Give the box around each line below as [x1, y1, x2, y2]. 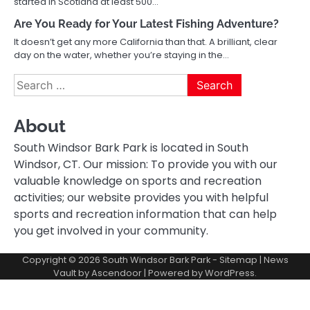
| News [257, 253, 289, 267]
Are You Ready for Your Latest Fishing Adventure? [14, 17, 279, 31]
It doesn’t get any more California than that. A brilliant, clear [14, 35, 277, 49]
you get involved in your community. [14, 223, 208, 239]
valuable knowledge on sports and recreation [14, 173, 262, 190]
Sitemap [219, 253, 257, 267]
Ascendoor [91, 266, 142, 280]
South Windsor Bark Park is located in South [14, 140, 248, 156]
